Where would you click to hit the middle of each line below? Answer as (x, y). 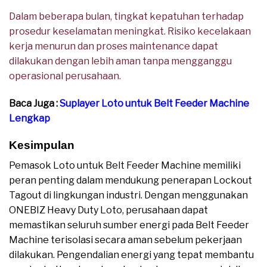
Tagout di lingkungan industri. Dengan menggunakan (128, 195)
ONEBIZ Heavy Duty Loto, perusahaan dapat (108, 210)
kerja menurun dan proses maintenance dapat (114, 46)
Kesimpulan (42, 145)
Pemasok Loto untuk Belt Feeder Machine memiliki (125, 166)
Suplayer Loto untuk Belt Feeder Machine (154, 103)
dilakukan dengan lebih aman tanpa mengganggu (120, 61)
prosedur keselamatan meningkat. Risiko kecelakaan (130, 31)
